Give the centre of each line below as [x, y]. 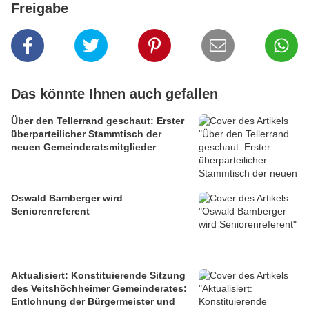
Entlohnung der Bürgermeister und [93, 302]
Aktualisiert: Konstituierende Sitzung [98, 276]
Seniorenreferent [50, 211]
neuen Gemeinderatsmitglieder [83, 147]
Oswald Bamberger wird [67, 198]
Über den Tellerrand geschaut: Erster [98, 121]
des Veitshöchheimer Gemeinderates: [99, 289]
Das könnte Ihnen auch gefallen [114, 94]
